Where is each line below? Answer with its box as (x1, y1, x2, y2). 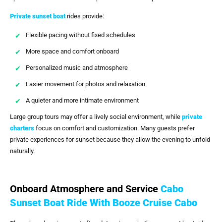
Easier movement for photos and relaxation (26, 80, 145, 88)
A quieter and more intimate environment (26, 96, 139, 104)
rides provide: (65, 12, 104, 20)
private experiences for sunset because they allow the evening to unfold (10, 135, 210, 143)
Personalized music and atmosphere (26, 63, 128, 71)
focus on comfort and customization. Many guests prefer (34, 124, 195, 132)
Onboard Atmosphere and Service (10, 183, 161, 195)
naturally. (10, 147, 35, 155)
